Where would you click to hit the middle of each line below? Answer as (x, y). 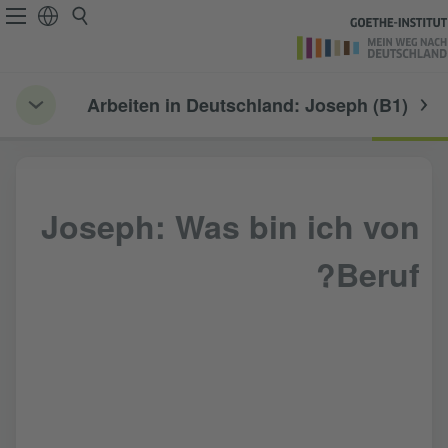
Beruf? (378, 274)
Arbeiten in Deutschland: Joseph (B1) (247, 105)
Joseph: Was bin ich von (230, 226)
